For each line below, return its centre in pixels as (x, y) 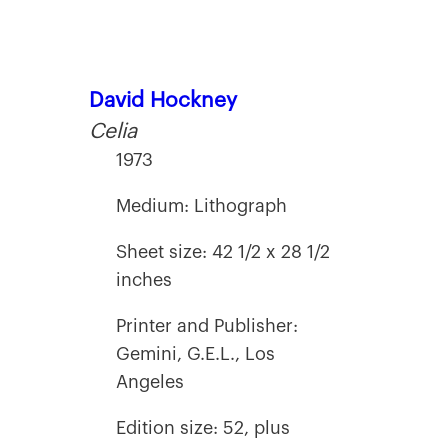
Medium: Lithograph (201, 205)
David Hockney (163, 100)
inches (144, 279)
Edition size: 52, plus (203, 427)
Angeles (150, 381)
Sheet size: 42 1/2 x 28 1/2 (223, 251)
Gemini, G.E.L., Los (195, 353)
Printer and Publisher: (207, 325)
